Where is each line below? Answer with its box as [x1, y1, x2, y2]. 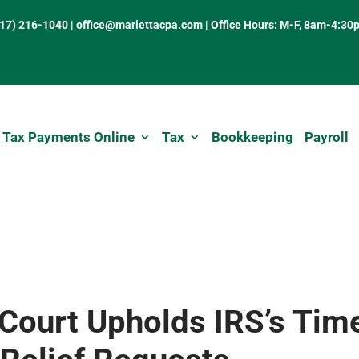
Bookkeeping [211, 129, 293, 146]
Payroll [304, 129, 349, 146]
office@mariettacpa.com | [76, 18, 212, 31]
